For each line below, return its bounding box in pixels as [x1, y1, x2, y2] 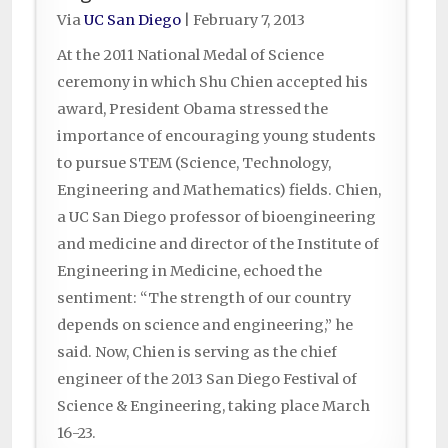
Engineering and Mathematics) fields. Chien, [57, 181, 381, 200]
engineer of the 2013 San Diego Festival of [57, 370, 357, 389]
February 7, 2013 [193, 11, 305, 30]
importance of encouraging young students [57, 127, 376, 146]
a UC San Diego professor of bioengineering [57, 208, 376, 227]
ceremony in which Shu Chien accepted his [57, 73, 368, 92]
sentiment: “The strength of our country [57, 289, 351, 308]
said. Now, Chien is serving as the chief [57, 343, 337, 362]
